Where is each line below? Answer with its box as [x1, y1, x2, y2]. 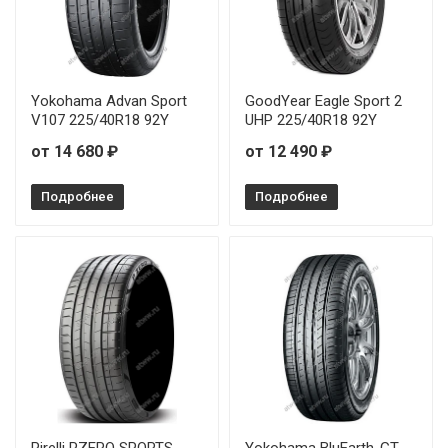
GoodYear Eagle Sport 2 [245, 92, 402, 110]
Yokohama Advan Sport [31, 92, 187, 110]
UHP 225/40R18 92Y [245, 111, 377, 129]
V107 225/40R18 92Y [31, 111, 169, 129]
